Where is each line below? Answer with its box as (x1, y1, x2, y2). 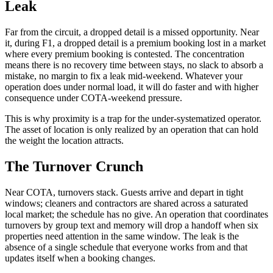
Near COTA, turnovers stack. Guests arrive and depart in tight (5, 186, 243, 197)
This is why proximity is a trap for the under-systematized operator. (5, 113, 261, 124)
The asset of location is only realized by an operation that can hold (5, 124, 258, 135)
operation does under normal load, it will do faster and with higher (5, 82, 258, 93)
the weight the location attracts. (5, 135, 124, 146)
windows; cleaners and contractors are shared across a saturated (5, 197, 248, 208)
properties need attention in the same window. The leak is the (5, 230, 239, 241)
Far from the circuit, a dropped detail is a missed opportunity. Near (5, 27, 259, 38)
